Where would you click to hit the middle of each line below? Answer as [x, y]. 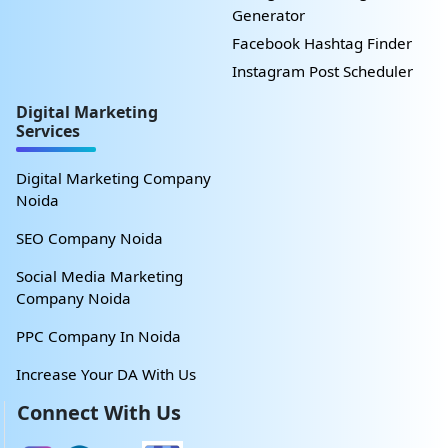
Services [48, 131]
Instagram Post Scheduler [322, 71]
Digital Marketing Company [113, 178]
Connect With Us [99, 413]
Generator [268, 15]
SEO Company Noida [89, 238]
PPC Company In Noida [98, 336]
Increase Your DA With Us [106, 374]
